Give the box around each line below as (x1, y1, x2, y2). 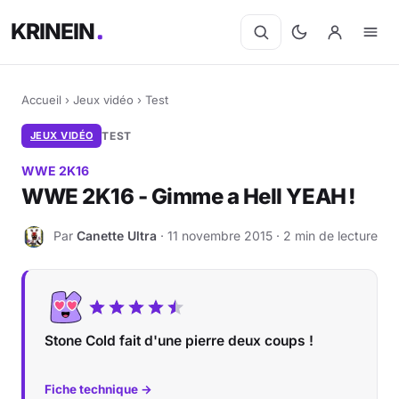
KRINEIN (11, 18, 96, 45)
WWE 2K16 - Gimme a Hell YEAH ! (21, 183, 356, 209)
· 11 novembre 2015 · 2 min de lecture (157, 227, 378, 243)
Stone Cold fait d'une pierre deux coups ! (45, 332, 313, 349)
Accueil (21, 93, 61, 107)
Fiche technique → (45, 382, 152, 396)
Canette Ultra (77, 227, 157, 243)
